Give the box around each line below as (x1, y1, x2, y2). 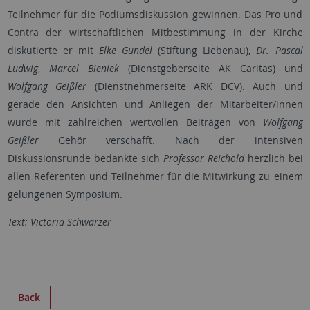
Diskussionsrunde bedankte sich (7, 152, 163, 165)
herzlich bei (244, 152, 303, 165)
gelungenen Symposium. (7, 188, 122, 201)
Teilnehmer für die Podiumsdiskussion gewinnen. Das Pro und (7, 8, 303, 21)
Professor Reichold (163, 152, 244, 165)
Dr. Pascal (256, 44, 303, 57)
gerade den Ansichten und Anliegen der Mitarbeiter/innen (7, 98, 303, 111)
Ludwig (7, 62, 38, 75)
